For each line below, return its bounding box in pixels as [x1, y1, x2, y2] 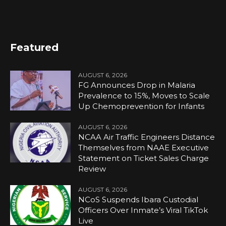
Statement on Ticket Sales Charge [78, 153, 209, 163]
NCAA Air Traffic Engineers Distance [78, 132, 215, 142]
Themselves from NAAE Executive [78, 143, 209, 153]
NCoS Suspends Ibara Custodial [78, 195, 199, 205]
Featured [10, 41, 59, 54]
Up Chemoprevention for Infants [78, 101, 205, 111]
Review [78, 164, 106, 174]
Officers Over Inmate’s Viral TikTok [78, 205, 208, 215]
